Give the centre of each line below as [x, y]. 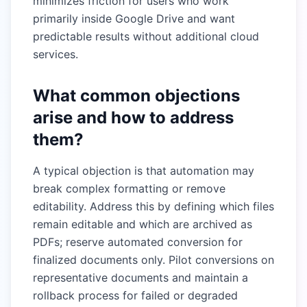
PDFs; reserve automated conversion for [138, 242]
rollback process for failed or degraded [135, 295]
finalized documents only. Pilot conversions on [153, 260]
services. [56, 54]
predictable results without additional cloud [146, 36]
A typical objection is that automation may [144, 171]
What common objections [136, 96]
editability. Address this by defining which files [153, 206]
